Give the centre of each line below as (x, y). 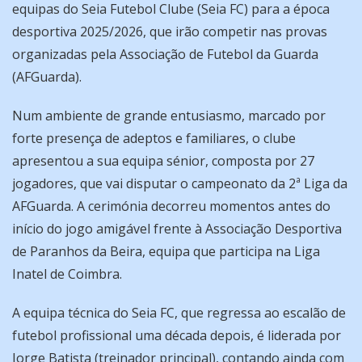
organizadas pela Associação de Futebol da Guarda (165, 55)
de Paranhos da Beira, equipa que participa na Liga (166, 252)
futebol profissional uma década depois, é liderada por (177, 336)
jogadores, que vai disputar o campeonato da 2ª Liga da (180, 184)
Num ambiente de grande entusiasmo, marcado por (169, 116)
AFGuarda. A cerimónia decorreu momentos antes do (171, 206)
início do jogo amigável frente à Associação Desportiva (177, 229)
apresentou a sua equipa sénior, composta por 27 (163, 161)
